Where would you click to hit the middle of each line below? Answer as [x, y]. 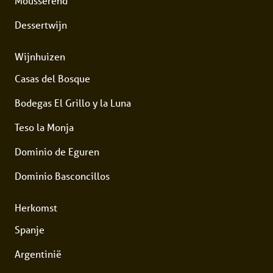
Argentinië [38, 254]
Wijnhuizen [40, 57]
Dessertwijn [41, 25]
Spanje [30, 230]
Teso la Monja [44, 127]
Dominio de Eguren [57, 152]
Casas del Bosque [52, 79]
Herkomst [36, 208]
